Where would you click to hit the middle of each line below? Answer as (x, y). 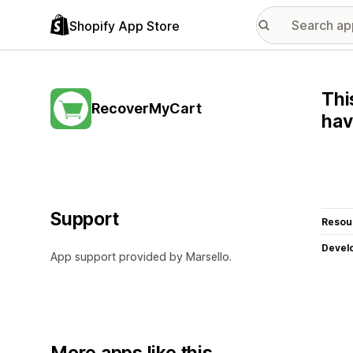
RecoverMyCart (147, 108)
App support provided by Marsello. (141, 256)
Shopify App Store (124, 26)
